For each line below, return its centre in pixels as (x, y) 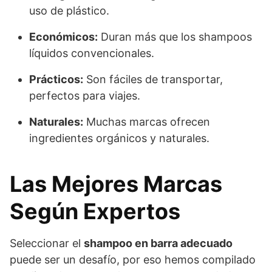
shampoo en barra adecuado (158, 243)
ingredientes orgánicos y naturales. (119, 138)
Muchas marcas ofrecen (147, 121)
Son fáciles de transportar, (153, 79)
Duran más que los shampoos (175, 36)
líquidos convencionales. (92, 53)
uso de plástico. (69, 10)
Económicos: (63, 36)
